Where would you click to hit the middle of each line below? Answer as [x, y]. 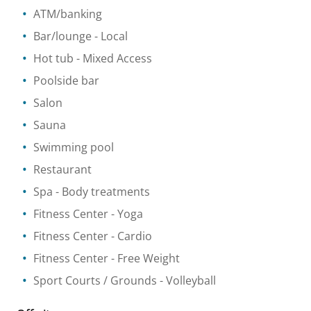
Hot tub [53, 58]
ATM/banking [68, 14]
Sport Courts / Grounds [95, 280]
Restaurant [62, 169]
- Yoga [126, 213]
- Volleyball [186, 280]
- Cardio [130, 236]
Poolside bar [66, 80]
